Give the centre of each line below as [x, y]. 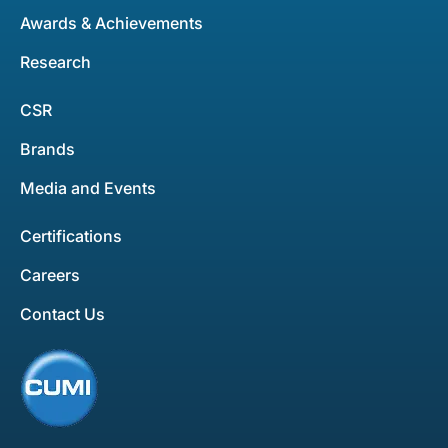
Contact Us [62, 314]
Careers [50, 275]
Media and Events [88, 188]
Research [55, 62]
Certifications [71, 236]
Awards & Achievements [111, 23]
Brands [47, 149]
